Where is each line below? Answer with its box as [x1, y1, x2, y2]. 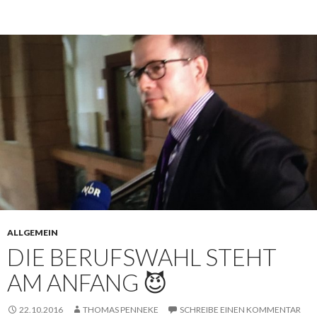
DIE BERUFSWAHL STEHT [7, 243, 277, 271]
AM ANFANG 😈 [7, 268, 167, 296]
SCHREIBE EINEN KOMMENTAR [180, 304, 301, 315]
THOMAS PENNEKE [83, 304, 158, 315]
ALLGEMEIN [7, 227, 58, 238]
